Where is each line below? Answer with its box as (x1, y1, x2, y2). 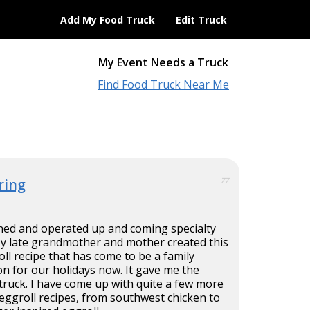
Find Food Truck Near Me (98, 77, 229, 92)
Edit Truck (176, 13, 227, 26)
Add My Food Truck (60, 13, 155, 26)
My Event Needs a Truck (98, 55, 228, 70)
